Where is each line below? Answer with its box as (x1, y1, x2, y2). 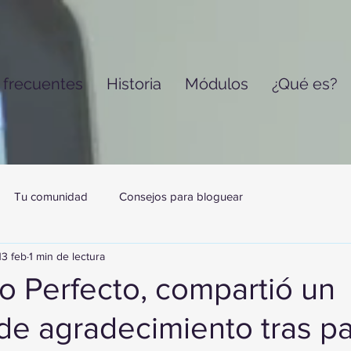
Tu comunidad (14, 189, 88, 203)
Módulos (184, 74, 248, 93)
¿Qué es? (271, 74, 338, 93)
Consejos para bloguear (119, 189, 243, 203)
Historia (106, 74, 161, 93)
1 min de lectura (29, 249, 105, 262)
